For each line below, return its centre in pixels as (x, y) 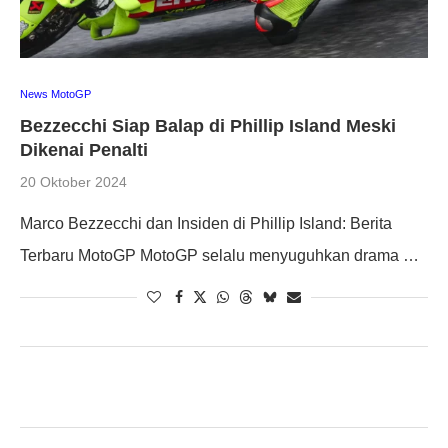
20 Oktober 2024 (73, 181)
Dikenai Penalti (84, 149)
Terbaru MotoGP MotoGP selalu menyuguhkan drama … (219, 255)
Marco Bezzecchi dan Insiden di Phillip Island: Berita (206, 223)
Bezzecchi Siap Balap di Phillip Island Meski (208, 125)
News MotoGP (55, 93)
